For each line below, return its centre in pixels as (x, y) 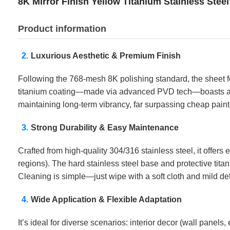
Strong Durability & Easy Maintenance (105, 128)
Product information (62, 29)
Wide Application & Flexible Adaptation (106, 200)
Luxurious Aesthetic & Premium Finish (106, 56)
